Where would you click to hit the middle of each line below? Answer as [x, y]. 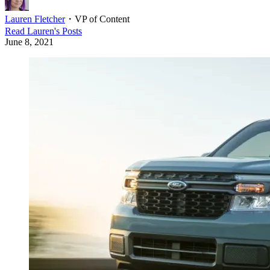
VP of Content [102, 19]
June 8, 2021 [29, 42]
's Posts [68, 31]
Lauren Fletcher [35, 19]
